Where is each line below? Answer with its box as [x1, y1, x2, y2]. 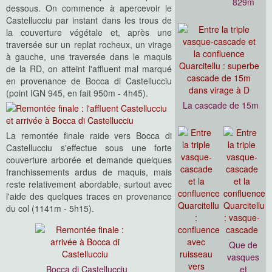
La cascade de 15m [182, 99, 259, 112]
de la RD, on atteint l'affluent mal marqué [6, 63, 172, 75]
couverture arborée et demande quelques [6, 154, 172, 166]
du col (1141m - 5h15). [6, 202, 94, 215]
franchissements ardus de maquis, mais [6, 166, 172, 178]
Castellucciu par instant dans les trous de [6, 14, 172, 27]
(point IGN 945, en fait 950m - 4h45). [6, 87, 148, 100]
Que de [229, 239, 258, 251]
